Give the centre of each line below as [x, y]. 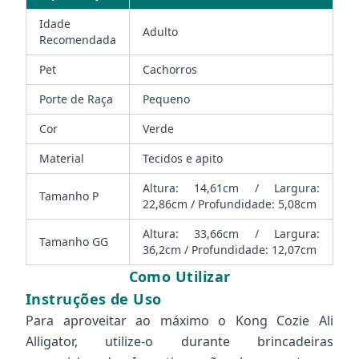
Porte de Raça [76, 99]
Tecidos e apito [183, 158]
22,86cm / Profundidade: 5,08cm [230, 204]
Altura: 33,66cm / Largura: [231, 234]
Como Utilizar [179, 276]
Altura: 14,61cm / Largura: [231, 188]
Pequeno [166, 99]
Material [62, 158]
